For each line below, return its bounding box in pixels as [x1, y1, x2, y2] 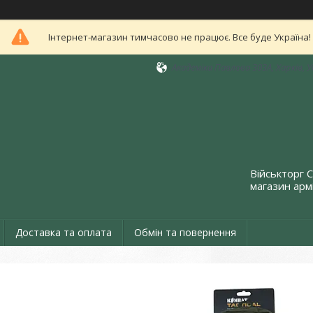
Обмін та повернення [134, 226, 236, 239]
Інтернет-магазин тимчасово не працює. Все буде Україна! [48, 31, 311, 43]
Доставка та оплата [15, 226, 112, 239]
